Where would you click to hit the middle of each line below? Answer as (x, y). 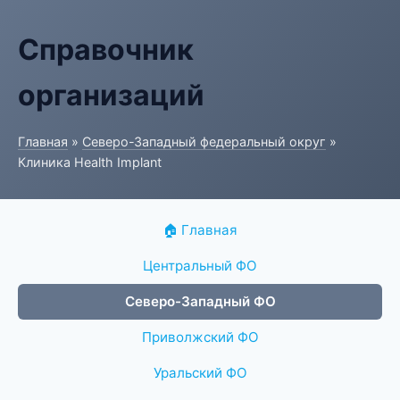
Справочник (106, 50)
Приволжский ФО (200, 337)
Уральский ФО (200, 373)
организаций (111, 95)
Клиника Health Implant (90, 162)
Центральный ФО (200, 266)
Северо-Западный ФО (200, 301)
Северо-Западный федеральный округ (204, 142)
